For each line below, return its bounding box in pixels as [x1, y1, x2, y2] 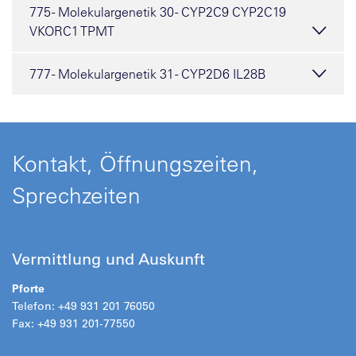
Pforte [12, 281, 44, 296]
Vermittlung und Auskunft [12, 250, 205, 269]
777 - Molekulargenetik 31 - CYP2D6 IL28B [29, 66, 266, 82]
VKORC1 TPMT [29, 23, 114, 39]
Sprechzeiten [12, 181, 141, 209]
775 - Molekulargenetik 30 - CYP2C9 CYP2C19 [29, 4, 286, 20]
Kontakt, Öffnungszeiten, [12, 149, 258, 177]
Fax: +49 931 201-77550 [12, 316, 135, 331]
